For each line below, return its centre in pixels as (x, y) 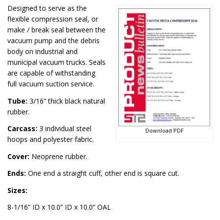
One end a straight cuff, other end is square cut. (103, 173)
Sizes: (17, 190)
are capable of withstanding (51, 73)
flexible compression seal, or (53, 19)
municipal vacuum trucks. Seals (56, 62)
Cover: (18, 156)
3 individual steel (64, 128)
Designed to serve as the (47, 8)
